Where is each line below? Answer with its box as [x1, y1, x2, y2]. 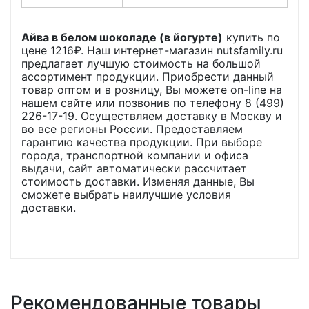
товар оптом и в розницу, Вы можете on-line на [21, 82, 282, 97]
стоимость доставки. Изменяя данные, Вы [21, 174, 255, 188]
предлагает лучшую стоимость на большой [21, 56, 261, 70]
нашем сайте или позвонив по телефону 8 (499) [21, 95, 284, 110]
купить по [223, 30, 280, 44]
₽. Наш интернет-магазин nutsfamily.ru [74, 43, 283, 57]
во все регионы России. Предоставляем [21, 121, 243, 136]
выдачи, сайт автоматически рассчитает [21, 161, 247, 175]
